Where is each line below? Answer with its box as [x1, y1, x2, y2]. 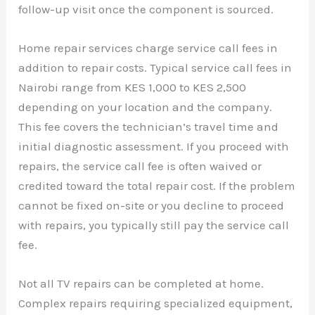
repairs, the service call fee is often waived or [18, 159, 262, 174]
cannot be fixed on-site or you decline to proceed [18, 198, 285, 213]
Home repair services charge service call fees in [18, 41, 278, 56]
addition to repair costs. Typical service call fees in [18, 60, 292, 75]
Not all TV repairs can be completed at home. [18, 276, 264, 291]
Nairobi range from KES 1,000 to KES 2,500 [18, 80, 247, 95]
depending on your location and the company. [18, 100, 273, 115]
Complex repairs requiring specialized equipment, [18, 296, 293, 311]
